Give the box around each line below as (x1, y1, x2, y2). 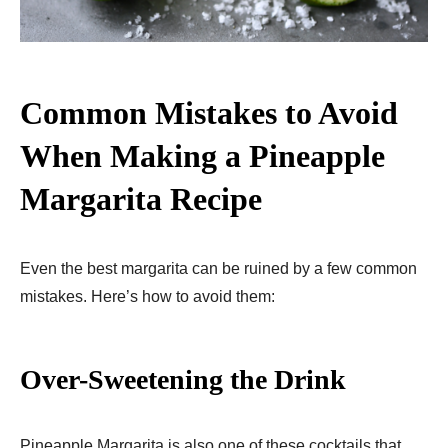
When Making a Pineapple (20, 137, 385, 174)
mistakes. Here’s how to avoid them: (20, 287, 275, 305)
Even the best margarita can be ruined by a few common (20, 259, 417, 277)
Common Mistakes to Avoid (20, 94, 398, 131)
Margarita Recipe (20, 180, 262, 217)
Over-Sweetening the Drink (20, 363, 346, 395)
